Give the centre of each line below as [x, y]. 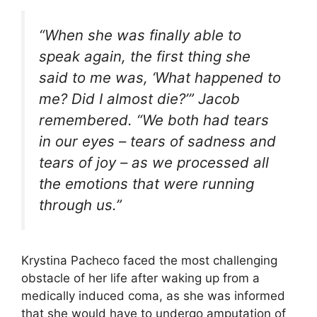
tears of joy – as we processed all [154, 163]
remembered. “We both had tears [154, 120]
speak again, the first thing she [145, 57]
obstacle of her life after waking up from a [140, 278]
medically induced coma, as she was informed [153, 296]
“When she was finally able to [140, 35]
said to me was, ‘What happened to [160, 78]
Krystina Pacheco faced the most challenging [149, 261]
